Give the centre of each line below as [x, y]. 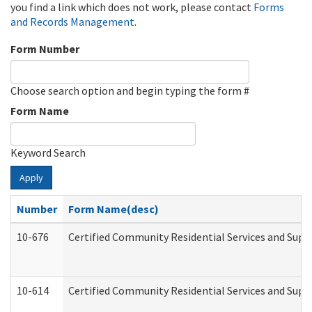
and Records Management [72, 22]
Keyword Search [48, 153]
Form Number [45, 49]
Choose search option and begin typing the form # [130, 91]
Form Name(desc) [114, 209]
